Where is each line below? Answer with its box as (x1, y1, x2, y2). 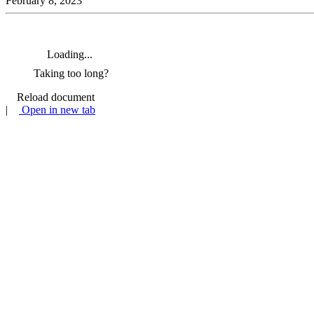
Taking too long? (34, 67, 109, 80)
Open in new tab (19, 104, 95, 116)
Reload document (14, 91, 95, 104)
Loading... (47, 48, 93, 61)
